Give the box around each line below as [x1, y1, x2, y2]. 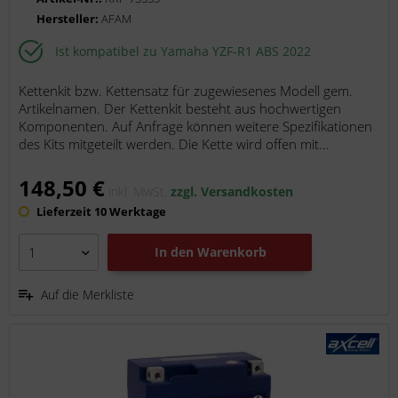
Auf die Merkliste [41, 286, 135, 304]
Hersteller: [36, 11, 102, 28]
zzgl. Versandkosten [171, 183, 294, 201]
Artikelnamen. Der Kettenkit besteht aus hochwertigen [19, 99, 342, 118]
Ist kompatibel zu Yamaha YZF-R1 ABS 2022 [55, 42, 312, 60]
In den [155, 243, 195, 261]
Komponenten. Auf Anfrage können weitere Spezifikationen [19, 117, 373, 136]
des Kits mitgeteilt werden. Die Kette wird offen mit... [19, 135, 330, 154]
